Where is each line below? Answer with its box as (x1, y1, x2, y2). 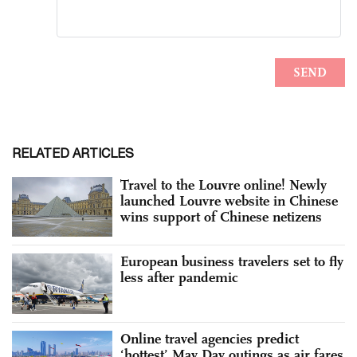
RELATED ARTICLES (12, 145, 134, 160)
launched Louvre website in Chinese (120, 191, 338, 210)
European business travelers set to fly (120, 253, 343, 271)
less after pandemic (120, 269, 238, 287)
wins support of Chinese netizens (120, 207, 322, 226)
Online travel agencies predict (120, 329, 299, 347)
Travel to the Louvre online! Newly (120, 175, 327, 194)
